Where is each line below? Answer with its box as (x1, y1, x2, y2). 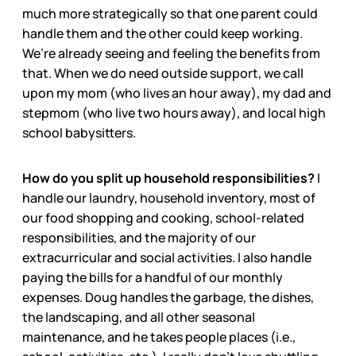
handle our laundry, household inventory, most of (22, 188, 315, 207)
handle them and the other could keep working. (22, 24, 303, 42)
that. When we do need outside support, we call (22, 64, 304, 82)
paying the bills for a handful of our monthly (22, 268, 283, 286)
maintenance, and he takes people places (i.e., (22, 327, 296, 346)
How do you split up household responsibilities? (22, 168, 317, 187)
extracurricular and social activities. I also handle (22, 248, 311, 266)
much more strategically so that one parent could (22, 4, 318, 22)
